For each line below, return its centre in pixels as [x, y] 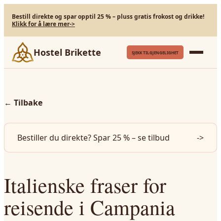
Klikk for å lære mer [41, 24]
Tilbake [28, 103]
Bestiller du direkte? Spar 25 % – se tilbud [93, 138]
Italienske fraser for [85, 185]
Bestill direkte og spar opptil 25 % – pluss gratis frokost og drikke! [108, 17]
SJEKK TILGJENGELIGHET [155, 52]
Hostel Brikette [67, 52]
